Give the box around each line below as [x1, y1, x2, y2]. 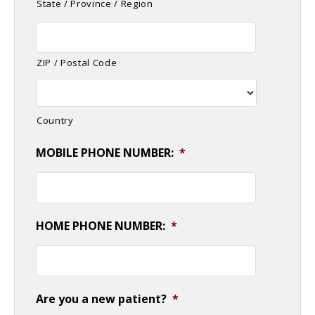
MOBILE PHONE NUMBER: [36, 144, 174, 160]
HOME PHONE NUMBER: [36, 217, 165, 233]
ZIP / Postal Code [37, 56, 117, 69]
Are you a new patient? [36, 290, 167, 307]
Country [37, 113, 74, 127]
